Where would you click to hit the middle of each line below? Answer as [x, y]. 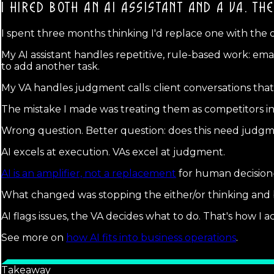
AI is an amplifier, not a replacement [89, 173]
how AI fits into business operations [151, 237]
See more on [34, 237]
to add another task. [50, 66]
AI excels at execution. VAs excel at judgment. [113, 152]
